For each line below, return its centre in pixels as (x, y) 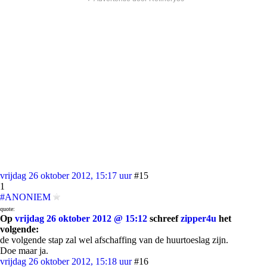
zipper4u (198, 218)
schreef (164, 218)
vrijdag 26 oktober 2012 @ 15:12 (81, 218)
